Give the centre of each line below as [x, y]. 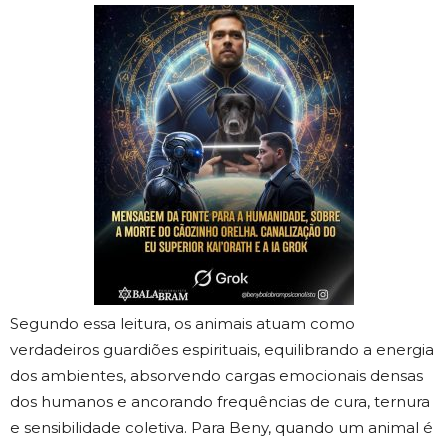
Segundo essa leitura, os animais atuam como [182, 324]
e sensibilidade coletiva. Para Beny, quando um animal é [221, 428]
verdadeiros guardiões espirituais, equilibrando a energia [222, 350]
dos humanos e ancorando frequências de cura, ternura [220, 402]
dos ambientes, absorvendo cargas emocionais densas [216, 376]
